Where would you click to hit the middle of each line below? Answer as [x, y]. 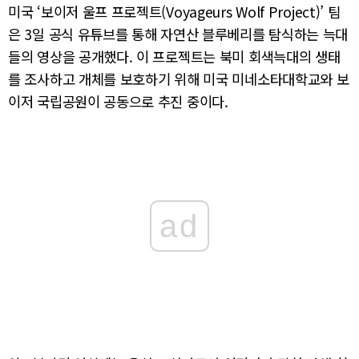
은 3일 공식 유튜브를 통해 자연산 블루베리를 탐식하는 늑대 [178, 34]
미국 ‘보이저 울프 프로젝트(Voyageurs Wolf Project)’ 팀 [174, 12]
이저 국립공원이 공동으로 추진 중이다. [118, 102]
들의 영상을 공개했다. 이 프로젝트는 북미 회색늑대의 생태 [174, 57]
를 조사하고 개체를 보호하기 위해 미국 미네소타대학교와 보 [179, 79]
